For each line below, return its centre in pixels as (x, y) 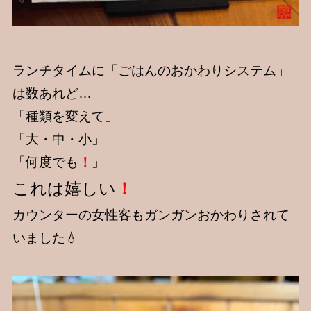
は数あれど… (52, 94)
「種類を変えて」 (65, 117)
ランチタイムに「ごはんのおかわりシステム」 (151, 71)
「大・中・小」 (58, 140)
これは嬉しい (64, 189)
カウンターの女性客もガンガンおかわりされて (151, 215)
